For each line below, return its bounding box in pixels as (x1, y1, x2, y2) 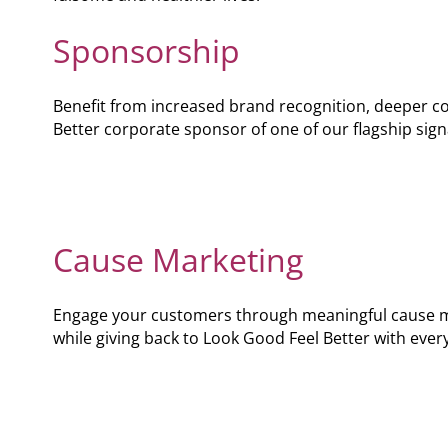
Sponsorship (53, 29, 240, 72)
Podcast (244, 14, 305, 36)
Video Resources (244, 53, 370, 75)
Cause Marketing (53, 238, 303, 281)
